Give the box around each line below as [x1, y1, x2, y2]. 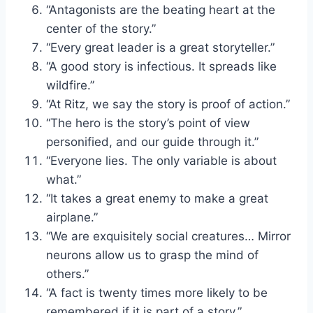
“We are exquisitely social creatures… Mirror [46, 228, 291, 243]
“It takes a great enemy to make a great [46, 191, 268, 205]
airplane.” [46, 210, 98, 224]
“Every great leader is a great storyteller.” [46, 40, 275, 54]
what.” [46, 172, 81, 187]
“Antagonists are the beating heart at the [46, 2, 275, 17]
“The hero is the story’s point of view [46, 115, 250, 130]
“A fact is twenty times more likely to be [46, 285, 268, 300]
